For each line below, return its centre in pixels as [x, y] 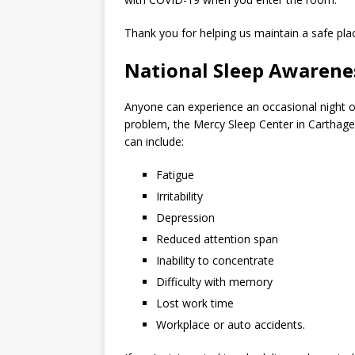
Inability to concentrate [215, 260]
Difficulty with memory [214, 282]
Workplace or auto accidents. [231, 324]
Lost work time [195, 303]
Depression [185, 218]
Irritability [179, 196]
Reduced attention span [217, 239]
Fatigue [175, 175]
